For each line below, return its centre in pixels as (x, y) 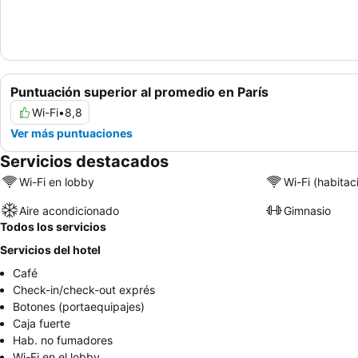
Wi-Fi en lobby (57, 181)
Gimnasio (307, 210)
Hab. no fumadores (63, 340)
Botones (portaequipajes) (79, 307)
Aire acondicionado (69, 210)
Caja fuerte (42, 324)
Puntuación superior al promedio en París (139, 92)
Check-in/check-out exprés (84, 290)
